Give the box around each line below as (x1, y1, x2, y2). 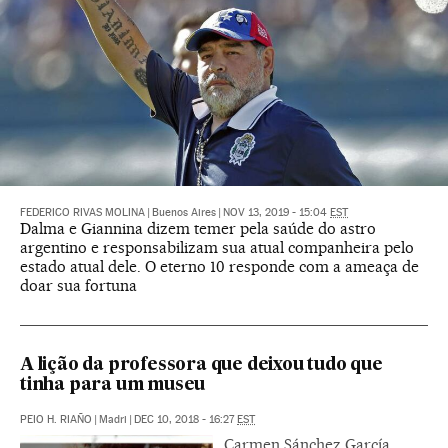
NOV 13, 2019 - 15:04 (223, 206, 330, 220)
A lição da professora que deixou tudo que (20, 357, 383, 375)
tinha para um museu (20, 377, 206, 395)
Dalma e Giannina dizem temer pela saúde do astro (20, 219, 376, 239)
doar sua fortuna (20, 276, 137, 296)
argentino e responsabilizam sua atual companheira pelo (20, 238, 414, 258)
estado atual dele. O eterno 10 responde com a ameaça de (20, 257, 419, 277)
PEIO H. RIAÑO (20, 413, 92, 427)
